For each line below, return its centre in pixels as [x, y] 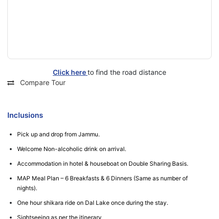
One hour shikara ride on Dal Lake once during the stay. [93, 203]
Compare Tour [42, 82]
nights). [27, 188]
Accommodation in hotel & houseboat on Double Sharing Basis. [103, 164]
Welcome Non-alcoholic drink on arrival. [72, 149]
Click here [70, 72]
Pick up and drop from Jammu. [58, 134]
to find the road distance [127, 72]
